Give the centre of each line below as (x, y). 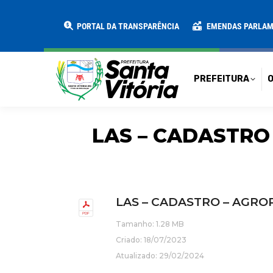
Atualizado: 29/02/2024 (160, 256)
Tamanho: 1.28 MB (150, 224)
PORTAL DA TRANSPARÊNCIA (127, 26)
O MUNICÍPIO (196, 17)
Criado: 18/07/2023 (151, 240)
